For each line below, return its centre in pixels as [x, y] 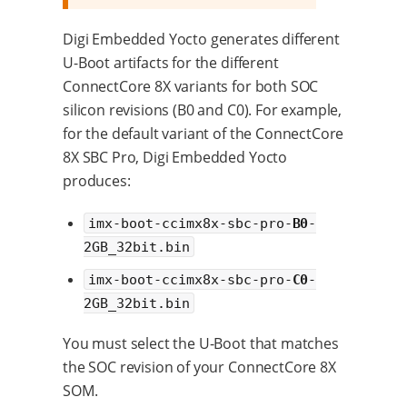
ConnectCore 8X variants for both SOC [191, 86]
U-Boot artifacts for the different [171, 62]
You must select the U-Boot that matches [201, 343]
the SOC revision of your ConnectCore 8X [199, 367]
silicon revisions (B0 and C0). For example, [203, 109]
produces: [97, 180]
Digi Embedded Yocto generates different [201, 39]
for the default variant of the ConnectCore [203, 133]
